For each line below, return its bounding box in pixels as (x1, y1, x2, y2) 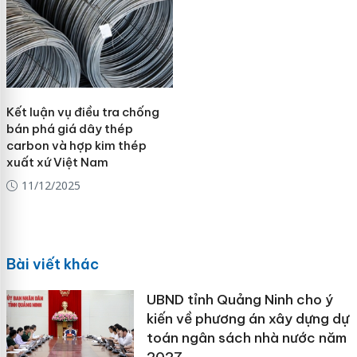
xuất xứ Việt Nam (6, 155, 108, 171)
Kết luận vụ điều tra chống (6, 104, 159, 120)
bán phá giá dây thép (6, 121, 133, 137)
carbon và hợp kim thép (6, 138, 147, 154)
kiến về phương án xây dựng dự (146, 309, 349, 328)
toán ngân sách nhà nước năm (146, 328, 347, 347)
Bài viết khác (6, 254, 99, 273)
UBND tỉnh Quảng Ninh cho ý (146, 290, 333, 308)
